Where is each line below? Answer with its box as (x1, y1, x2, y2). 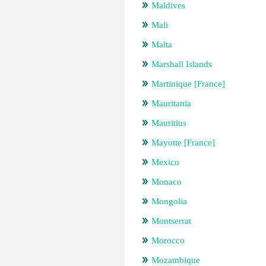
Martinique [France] (151, 79, 225, 88)
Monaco (151, 177, 182, 186)
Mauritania (151, 99, 191, 108)
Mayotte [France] (151, 138, 215, 147)
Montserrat (151, 216, 191, 226)
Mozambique (151, 255, 200, 265)
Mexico (151, 157, 179, 167)
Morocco (151, 236, 185, 245)
